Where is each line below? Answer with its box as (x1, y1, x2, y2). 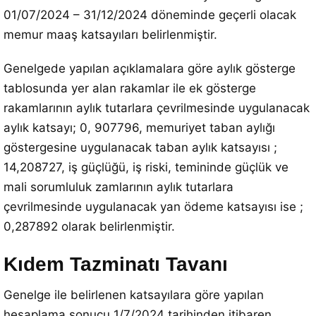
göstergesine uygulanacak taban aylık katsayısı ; (4, 140, 277, 154)
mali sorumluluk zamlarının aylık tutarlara (4, 180, 233, 194)
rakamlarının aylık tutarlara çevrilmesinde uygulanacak (4, 101, 310, 115)
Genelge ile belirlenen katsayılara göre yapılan (4, 288, 264, 302)
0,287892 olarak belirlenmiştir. (4, 219, 175, 233)
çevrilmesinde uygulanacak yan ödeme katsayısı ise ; (4, 200, 303, 214)
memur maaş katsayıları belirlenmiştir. (4, 28, 217, 42)
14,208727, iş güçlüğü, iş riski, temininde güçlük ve (4, 160, 288, 174)
